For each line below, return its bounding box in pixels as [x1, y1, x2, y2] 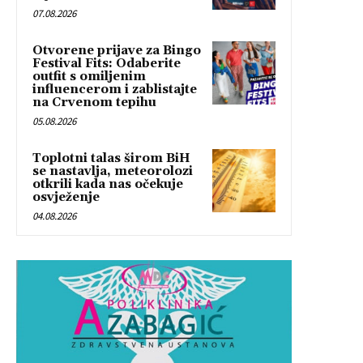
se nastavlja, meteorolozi [32, 163, 193, 179]
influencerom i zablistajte [32, 81, 197, 97]
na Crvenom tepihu [32, 94, 156, 110]
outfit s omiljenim [32, 68, 146, 84]
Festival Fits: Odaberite [32, 55, 181, 71]
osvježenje [32, 189, 100, 205]
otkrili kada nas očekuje [32, 176, 183, 192]
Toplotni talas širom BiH [32, 150, 190, 166]
